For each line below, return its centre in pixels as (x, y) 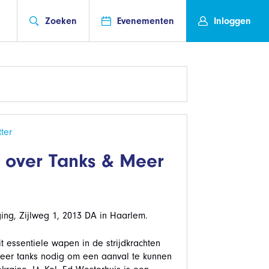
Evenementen (146, 21)
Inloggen (232, 21)
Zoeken (61, 21)
